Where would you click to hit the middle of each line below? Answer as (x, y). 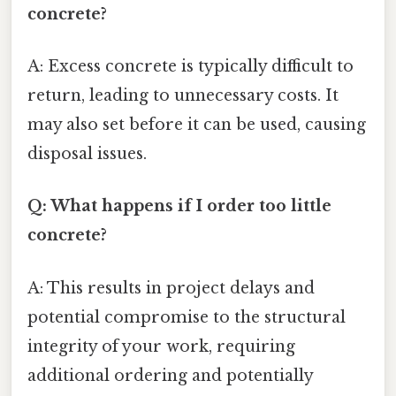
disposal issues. (87, 154)
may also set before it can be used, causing (197, 125)
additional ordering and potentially (170, 375)
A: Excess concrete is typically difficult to (190, 67)
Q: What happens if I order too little (179, 206)
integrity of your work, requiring (161, 346)
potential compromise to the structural (187, 317)
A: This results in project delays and (171, 288)
